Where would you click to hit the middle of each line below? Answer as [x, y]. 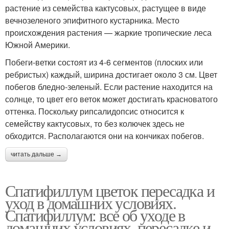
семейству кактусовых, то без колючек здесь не [95, 124]
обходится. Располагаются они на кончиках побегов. [105, 136]
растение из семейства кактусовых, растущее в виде [106, 8]
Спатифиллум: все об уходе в [95, 215]
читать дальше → [36, 155]
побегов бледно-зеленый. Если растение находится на [109, 87]
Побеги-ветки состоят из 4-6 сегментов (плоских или [104, 62]
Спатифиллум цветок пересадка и [110, 191]
